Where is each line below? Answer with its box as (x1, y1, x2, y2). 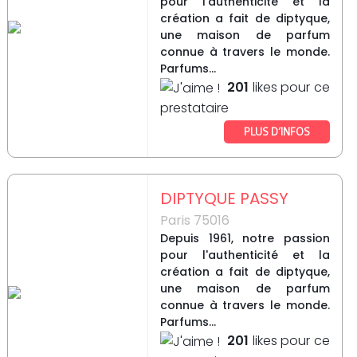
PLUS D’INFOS (243, 125, 310, 138)
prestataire (159, 99, 229, 118)
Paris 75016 (159, 211, 229, 230)
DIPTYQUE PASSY (159, 187, 288, 210)
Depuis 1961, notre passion (159, 230, 330, 247)
